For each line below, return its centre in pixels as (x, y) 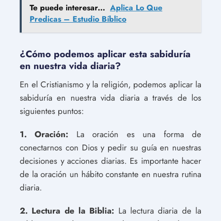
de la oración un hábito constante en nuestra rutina (110, 174)
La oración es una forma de (135, 134)
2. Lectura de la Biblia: (67, 210)
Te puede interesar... (67, 7)
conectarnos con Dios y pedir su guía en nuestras (110, 147)
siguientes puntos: (52, 111)
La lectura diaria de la (158, 210)
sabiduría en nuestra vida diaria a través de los (110, 97)
